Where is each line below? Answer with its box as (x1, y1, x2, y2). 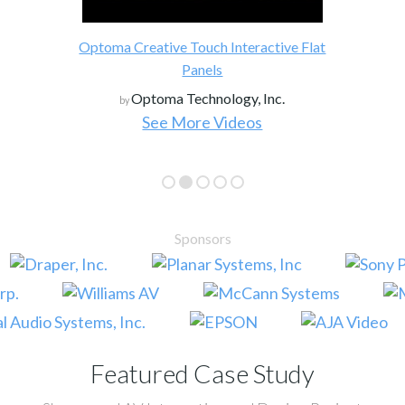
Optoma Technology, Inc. (131, 89, 286, 107)
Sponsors (174, 229, 231, 247)
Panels (182, 60, 223, 78)
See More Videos (142, 111, 263, 132)
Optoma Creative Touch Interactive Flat (79, 37, 326, 55)
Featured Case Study (90, 357, 315, 389)
